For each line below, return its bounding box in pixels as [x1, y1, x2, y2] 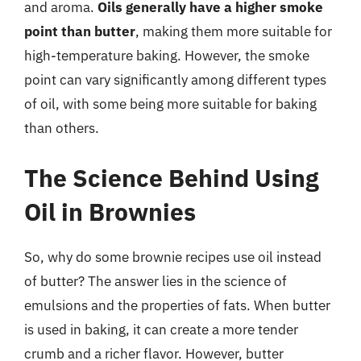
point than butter [24, 23, 135, 40]
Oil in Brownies [24, 195, 196, 227]
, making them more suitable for [135, 23, 332, 40]
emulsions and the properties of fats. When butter [24, 296, 330, 314]
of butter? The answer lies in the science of [24, 272, 287, 290]
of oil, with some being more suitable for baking [24, 95, 317, 113]
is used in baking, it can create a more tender [24, 320, 298, 338]
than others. [24, 119, 99, 137]
